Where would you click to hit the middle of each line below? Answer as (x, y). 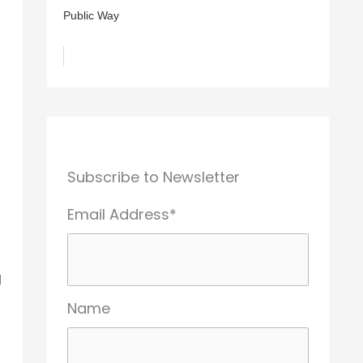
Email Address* (122, 214)
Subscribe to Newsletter (154, 177)
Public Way (91, 15)
